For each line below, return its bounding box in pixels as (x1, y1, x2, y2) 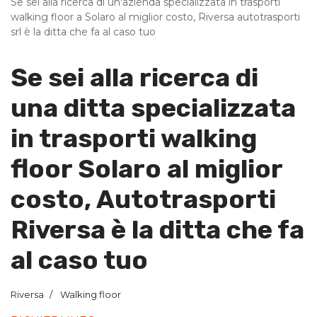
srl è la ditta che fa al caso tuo (11, 25, 156, 38)
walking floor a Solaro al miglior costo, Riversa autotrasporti (11, 11, 300, 23)
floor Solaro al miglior (11, 154, 282, 184)
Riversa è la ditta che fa (11, 214, 304, 245)
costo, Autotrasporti (11, 184, 276, 214)
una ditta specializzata (11, 93, 296, 123)
